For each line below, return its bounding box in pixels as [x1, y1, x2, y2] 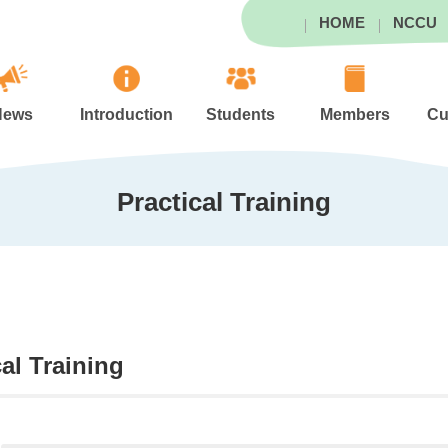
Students [206, 106, 276, 123]
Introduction [80, 106, 174, 123]
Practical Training [117, 188, 331, 216]
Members [320, 106, 391, 123]
